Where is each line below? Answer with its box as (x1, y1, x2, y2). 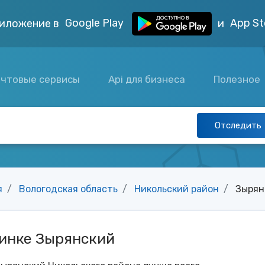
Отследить (215, 120, 261, 131)
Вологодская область (19, 183, 118, 195)
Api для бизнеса (108, 73, 186, 85)
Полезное (214, 73, 263, 85)
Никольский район (134, 183, 219, 195)
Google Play (65, 16, 126, 30)
